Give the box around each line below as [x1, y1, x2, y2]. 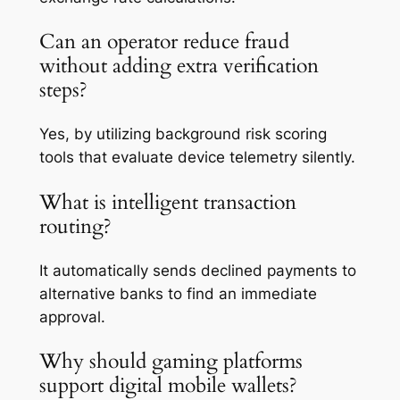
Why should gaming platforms [38, 346, 303, 375]
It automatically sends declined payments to [38, 261, 356, 279]
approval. [38, 307, 105, 326]
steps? [38, 76, 93, 104]
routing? [38, 212, 117, 240]
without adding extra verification [38, 52, 319, 80]
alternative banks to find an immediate [38, 284, 317, 303]
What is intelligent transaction [38, 187, 296, 216]
